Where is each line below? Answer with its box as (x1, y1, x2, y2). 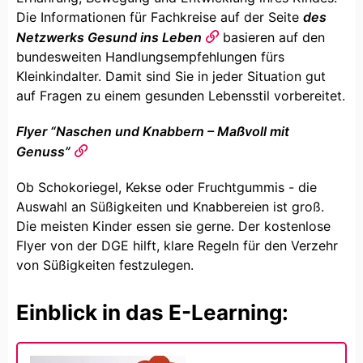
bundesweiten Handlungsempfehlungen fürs (16, 48, 284, 65)
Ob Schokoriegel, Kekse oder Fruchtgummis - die (16, 178, 317, 195)
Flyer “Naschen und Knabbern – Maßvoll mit (16, 122, 289, 139)
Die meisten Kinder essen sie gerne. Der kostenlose (16, 217, 331, 234)
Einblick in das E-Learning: (16, 299, 288, 325)
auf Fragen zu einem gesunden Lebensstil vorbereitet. (16, 87, 345, 104)
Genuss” (16, 143, 70, 160)
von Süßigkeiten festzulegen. (16, 256, 194, 273)
